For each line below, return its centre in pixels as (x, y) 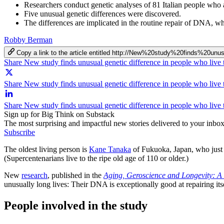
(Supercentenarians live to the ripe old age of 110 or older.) (96, 158)
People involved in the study (76, 205)
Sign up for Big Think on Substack (59, 114)
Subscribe (19, 132)
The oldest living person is (46, 149)
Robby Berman (28, 39)
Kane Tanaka (110, 149)
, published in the (75, 175)
